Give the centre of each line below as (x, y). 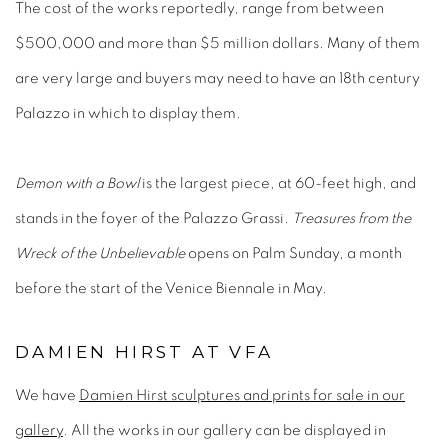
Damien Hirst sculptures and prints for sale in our (242, 396)
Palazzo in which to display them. (128, 114)
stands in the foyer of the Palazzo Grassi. (153, 219)
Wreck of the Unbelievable (100, 254)
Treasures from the (351, 219)
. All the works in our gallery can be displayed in (224, 431)
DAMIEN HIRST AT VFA (144, 352)
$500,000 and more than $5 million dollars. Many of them (217, 44)
